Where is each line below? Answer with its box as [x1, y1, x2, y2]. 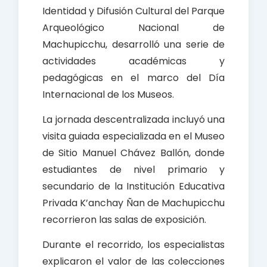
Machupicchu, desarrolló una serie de [42, 38, 225, 52]
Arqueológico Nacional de [42, 21, 225, 35]
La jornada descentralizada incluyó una [42, 113, 225, 127]
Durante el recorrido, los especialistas [42, 238, 225, 252]
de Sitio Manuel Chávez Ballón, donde [42, 146, 225, 160]
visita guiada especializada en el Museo [42, 129, 225, 144]
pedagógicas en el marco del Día [42, 71, 225, 85]
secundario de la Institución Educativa [42, 179, 225, 194]
